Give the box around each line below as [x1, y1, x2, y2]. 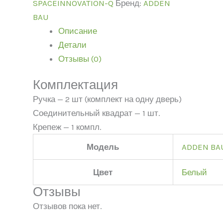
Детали [58, 39, 87, 50]
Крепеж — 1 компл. [32, 122, 102, 132]
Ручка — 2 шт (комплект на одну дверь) [32, 94, 182, 105]
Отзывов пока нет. [32, 201, 102, 212]
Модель [87, 142, 119, 152]
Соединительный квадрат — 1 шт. [32, 108, 160, 118]
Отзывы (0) [58, 53, 102, 64]
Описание [58, 25, 97, 36]
